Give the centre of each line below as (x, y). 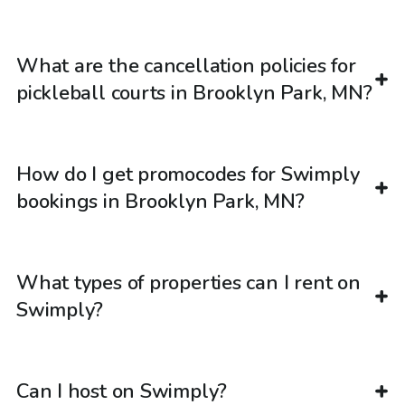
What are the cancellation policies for (186, 66)
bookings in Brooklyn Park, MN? (160, 202)
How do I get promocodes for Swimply (188, 175)
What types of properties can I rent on (188, 283)
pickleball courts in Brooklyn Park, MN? (194, 94)
